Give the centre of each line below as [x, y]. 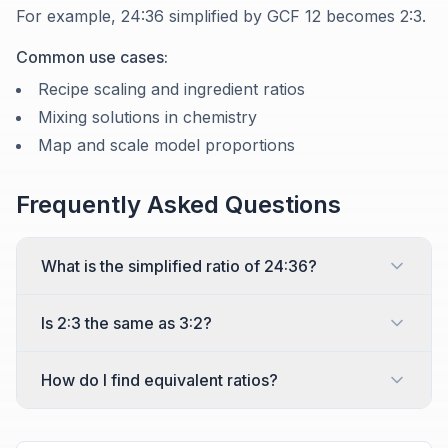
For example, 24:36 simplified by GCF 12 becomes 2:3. [221, 16]
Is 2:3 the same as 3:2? [126, 323]
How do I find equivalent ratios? [159, 380]
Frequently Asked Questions [178, 205]
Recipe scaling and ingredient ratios [171, 89]
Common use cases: [92, 57]
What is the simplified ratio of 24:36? [179, 266]
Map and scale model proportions [166, 145]
